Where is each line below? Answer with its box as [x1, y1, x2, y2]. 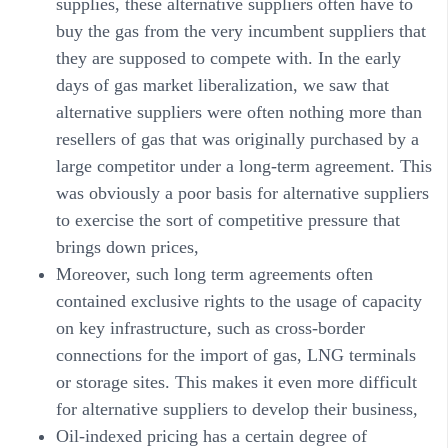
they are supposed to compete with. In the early [56, 47, 401, 68]
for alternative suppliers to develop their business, [56, 398, 418, 419]
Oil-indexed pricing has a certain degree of [56, 425, 367, 446]
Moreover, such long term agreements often [56, 263, 373, 284]
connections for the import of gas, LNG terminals [56, 344, 416, 365]
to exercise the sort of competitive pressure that [56, 209, 400, 230]
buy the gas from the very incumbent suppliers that [56, 20, 426, 41]
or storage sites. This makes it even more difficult [56, 371, 417, 392]
